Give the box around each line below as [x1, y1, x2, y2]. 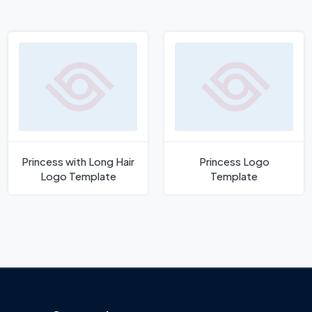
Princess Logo [198, 154, 270, 168]
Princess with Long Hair [22, 154, 134, 168]
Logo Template [40, 169, 116, 182]
